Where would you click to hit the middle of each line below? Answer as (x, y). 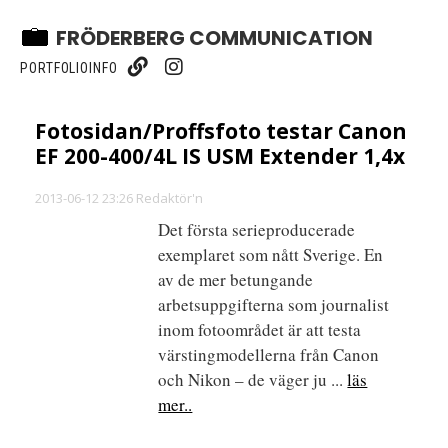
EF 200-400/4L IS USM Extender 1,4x (220, 156)
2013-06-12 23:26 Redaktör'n (119, 198)
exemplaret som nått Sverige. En (271, 254)
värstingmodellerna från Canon (269, 354)
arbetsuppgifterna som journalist (274, 304)
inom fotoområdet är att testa (260, 329)
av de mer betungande (236, 279)
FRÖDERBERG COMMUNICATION (214, 37)
